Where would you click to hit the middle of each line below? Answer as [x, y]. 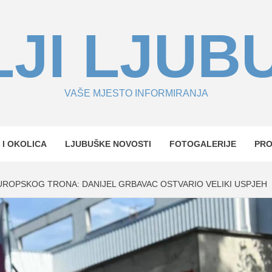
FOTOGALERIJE [203, 144]
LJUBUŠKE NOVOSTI [108, 144]
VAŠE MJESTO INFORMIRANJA [136, 93]
